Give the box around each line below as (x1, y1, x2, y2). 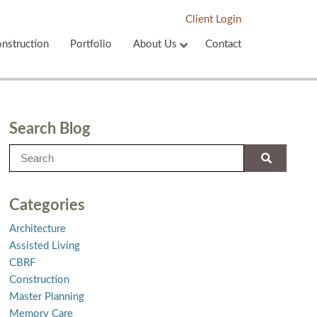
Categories (8, 197, 85, 213)
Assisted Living (8, 241, 80, 251)
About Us (133, 39, 177, 50)
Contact (205, 39, 241, 50)
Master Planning (8, 292, 84, 302)
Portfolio (70, 39, 112, 50)
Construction (8, 275, 69, 285)
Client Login (185, 14, 241, 25)
